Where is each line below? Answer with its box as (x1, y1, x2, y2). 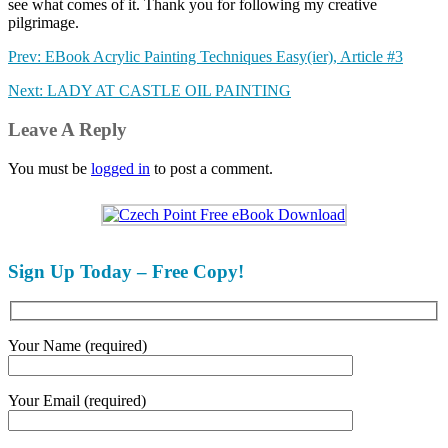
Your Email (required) (8, 391, 146, 409)
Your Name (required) (8, 336, 147, 354)
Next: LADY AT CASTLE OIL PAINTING (8, 82, 291, 100)
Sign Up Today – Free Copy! (8, 260, 244, 282)
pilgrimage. (8, 14, 79, 32)
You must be (8, 159, 91, 177)
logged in (91, 159, 150, 177)
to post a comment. (150, 159, 273, 177)
